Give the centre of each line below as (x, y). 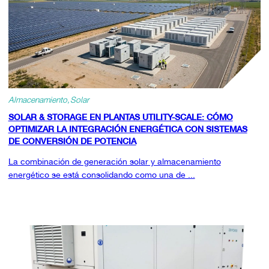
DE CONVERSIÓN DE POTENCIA (72, 141)
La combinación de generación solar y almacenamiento (114, 162)
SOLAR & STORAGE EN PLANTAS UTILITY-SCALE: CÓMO (120, 117)
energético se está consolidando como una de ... (101, 175)
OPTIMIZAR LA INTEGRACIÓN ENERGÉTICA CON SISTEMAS (128, 129)
